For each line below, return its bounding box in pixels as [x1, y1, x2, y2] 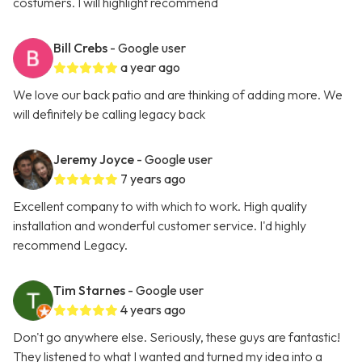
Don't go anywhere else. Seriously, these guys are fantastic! [13, 329, 340, 346]
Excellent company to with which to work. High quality [13, 198, 307, 215]
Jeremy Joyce [53, 151, 134, 168]
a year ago [120, 59, 180, 76]
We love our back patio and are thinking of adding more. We [13, 86, 343, 103]
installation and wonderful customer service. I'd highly [13, 217, 306, 234]
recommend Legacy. [13, 237, 128, 254]
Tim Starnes [53, 282, 125, 299]
